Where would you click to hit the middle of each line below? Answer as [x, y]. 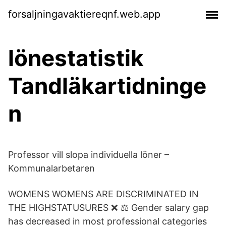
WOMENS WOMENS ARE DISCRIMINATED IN [103, 194]
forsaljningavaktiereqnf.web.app [84, 14]
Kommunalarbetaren [51, 168]
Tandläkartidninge [107, 86]
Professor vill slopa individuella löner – [89, 155]
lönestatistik [76, 58]
